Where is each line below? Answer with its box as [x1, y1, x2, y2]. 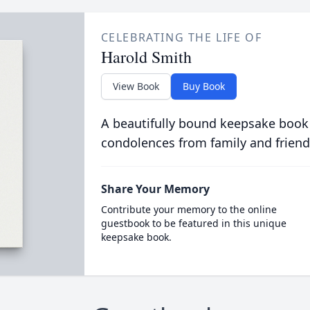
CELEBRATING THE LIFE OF [100, 30, 262, 45]
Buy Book [182, 80, 225, 93]
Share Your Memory [100, 181, 210, 197]
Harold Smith [100, 46, 192, 68]
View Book [112, 80, 159, 93]
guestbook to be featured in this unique [100, 217, 286, 230]
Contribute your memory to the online [100, 203, 277, 216]
